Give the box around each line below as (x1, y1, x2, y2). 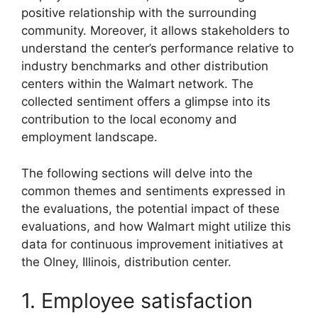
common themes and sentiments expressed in (21, 183, 285, 198)
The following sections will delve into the (21, 165, 253, 180)
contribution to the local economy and (21, 112, 237, 126)
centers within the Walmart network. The (21, 77, 253, 91)
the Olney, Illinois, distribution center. (21, 254, 231, 269)
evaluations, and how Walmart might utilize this (21, 219, 291, 234)
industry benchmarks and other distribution (21, 59, 268, 73)
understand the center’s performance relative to (21, 41, 294, 55)
